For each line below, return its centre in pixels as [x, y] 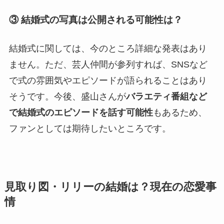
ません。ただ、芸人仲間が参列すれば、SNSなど [108, 64]
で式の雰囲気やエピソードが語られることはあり [108, 80]
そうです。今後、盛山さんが [67, 96]
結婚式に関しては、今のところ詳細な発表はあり [108, 48]
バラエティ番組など [166, 96]
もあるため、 [180, 112]
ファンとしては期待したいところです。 [90, 128]
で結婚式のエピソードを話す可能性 [81, 112]
